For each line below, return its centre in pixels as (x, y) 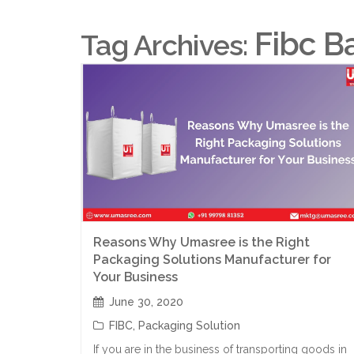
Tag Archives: (168, 45)
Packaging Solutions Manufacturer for (212, 260)
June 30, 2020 (146, 302)
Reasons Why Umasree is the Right (201, 242)
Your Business (136, 277)
